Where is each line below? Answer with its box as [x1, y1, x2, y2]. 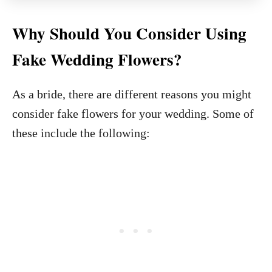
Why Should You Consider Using [12, 21, 246, 45]
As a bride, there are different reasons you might [12, 87, 251, 101]
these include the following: [12, 126, 150, 140]
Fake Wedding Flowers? [12, 47, 182, 71]
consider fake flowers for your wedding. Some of [12, 107, 254, 120]
